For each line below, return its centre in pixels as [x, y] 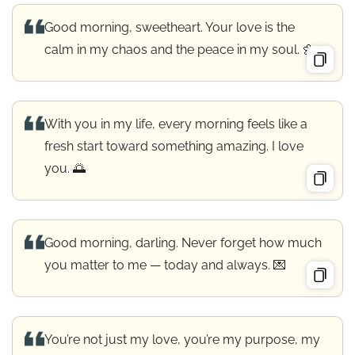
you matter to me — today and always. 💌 [165, 265]
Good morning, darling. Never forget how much [183, 242]
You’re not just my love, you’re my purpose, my [182, 339]
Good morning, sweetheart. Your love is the [170, 27]
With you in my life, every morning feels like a [176, 124]
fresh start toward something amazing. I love [174, 146]
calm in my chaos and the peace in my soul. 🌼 [180, 49]
